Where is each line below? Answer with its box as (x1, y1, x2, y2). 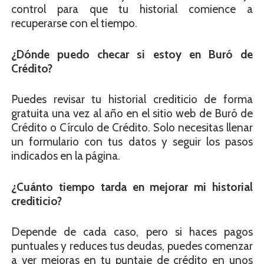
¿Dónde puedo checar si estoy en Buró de (11, 47, 253, 61)
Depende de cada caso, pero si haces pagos (11, 225, 253, 239)
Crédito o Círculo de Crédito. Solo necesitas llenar (11, 121, 253, 135)
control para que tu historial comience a (11, 2, 253, 16)
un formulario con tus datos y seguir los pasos (11, 135, 253, 149)
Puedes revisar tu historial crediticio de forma (11, 93, 253, 107)
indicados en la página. (11, 149, 120, 163)
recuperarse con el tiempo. (11, 16, 137, 31)
